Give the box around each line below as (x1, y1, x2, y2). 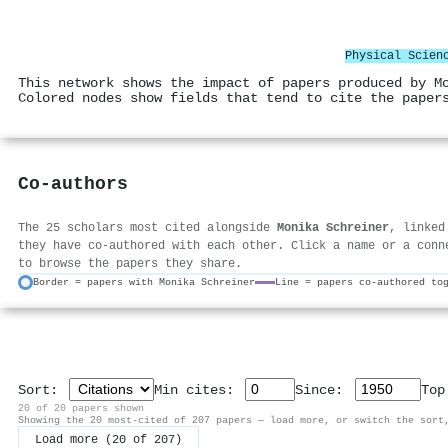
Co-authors (18, 174, 128, 196)
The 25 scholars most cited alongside (18, 220, 277, 235)
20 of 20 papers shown (18, 401, 144, 414)
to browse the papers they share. (18, 256, 242, 271)
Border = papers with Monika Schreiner (33, 276, 255, 289)
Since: (295, 382, 352, 398)
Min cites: (154, 382, 243, 398)
